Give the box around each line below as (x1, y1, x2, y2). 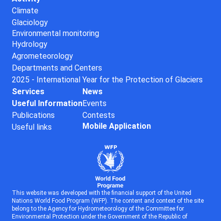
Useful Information (12, 98, 82, 108)
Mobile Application (82, 121, 151, 131)
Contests (82, 110, 115, 120)
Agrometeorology (12, 51, 73, 61)
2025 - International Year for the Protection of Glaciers (12, 74, 203, 84)
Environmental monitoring (12, 28, 99, 38)
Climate (12, 5, 38, 15)
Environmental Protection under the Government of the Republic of (12, 213, 187, 220)
